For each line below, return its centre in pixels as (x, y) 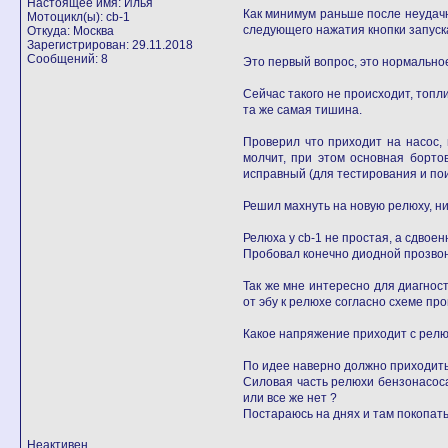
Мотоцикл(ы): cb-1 (78, 17)
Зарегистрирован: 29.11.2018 (110, 45)
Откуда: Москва (70, 31)
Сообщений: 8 (67, 59)
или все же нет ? (290, 398)
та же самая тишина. (302, 110)
